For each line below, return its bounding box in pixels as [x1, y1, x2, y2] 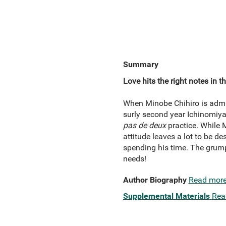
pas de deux [123, 121, 166, 130]
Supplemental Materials [123, 191, 210, 201]
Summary [123, 60, 158, 69]
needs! [123, 154, 146, 163]
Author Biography [123, 175, 187, 185]
